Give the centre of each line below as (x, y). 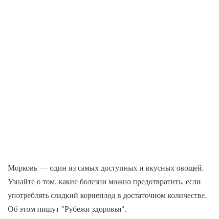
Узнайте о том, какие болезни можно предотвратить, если (104, 181)
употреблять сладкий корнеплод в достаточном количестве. (107, 195)
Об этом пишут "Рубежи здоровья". (67, 209)
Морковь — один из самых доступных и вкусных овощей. (106, 168)
